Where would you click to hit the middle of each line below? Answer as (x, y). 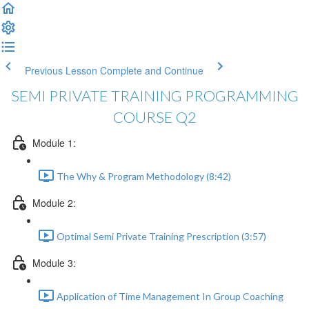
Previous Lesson (61, 70)
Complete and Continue (152, 70)
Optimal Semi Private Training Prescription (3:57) (161, 237)
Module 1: (54, 142)
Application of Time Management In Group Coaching (170, 297)
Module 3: (54, 262)
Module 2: (54, 202)
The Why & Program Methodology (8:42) (144, 177)
